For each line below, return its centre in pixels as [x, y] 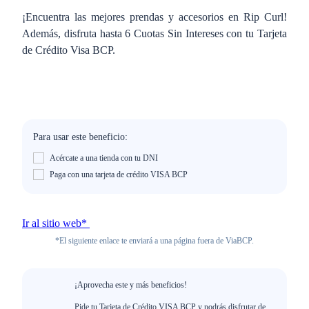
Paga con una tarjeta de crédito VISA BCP [119, 175]
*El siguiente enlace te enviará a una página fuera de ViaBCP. [154, 241]
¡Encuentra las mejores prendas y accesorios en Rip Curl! [154, 17]
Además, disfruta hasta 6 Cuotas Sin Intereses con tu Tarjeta [154, 33]
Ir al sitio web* [56, 223]
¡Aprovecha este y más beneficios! [131, 285]
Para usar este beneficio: [80, 137]
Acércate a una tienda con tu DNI [104, 158]
